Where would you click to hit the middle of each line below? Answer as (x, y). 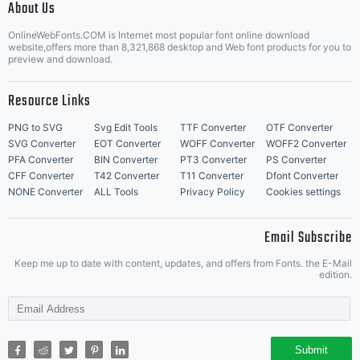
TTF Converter (213, 127)
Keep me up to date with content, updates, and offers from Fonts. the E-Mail (183, 263)
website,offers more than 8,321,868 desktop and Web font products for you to (180, 47)
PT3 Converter (213, 160)
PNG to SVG (35, 127)
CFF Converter (41, 176)
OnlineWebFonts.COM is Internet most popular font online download (159, 35)
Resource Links (49, 102)
